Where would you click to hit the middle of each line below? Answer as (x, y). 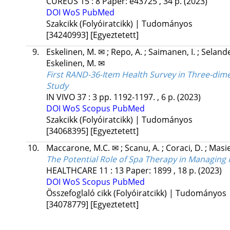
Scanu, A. (143, 148)
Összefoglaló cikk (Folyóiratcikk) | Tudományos (136, 193)
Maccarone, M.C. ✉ (83, 148)
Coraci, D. (185, 148)
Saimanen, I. (172, 52)
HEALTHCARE (71, 171)
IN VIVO (60, 97)
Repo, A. (127, 52)
